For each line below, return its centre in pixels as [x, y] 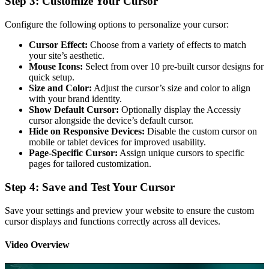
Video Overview [37, 244]
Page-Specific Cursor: [73, 153]
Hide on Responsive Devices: [87, 131]
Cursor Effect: [58, 45]
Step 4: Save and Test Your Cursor [90, 187]
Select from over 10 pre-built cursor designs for [173, 67]
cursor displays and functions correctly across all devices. [113, 221]
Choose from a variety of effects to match [167, 45]
